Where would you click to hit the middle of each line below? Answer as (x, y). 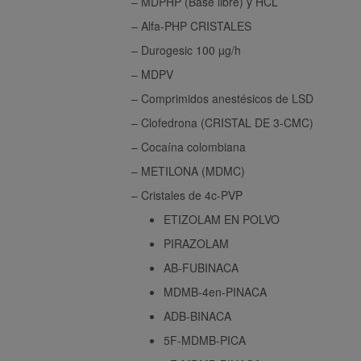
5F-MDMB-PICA (205, 340)
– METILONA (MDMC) (188, 170)
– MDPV (152, 74)
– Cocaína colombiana (189, 146)
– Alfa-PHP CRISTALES (191, 25)
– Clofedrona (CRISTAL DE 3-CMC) (222, 122)
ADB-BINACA (197, 315)
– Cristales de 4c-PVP (187, 195)
